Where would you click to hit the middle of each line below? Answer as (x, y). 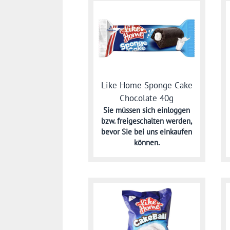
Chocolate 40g (147, 98)
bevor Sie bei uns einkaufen (147, 132)
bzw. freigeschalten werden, (147, 121)
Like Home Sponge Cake (147, 85)
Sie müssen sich (130, 110)
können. (147, 143)
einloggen (174, 110)
